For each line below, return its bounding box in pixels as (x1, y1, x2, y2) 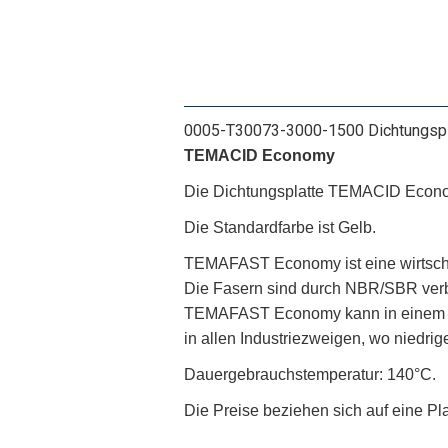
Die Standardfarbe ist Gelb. (184, 219, 376, 236)
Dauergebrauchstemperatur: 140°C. (184, 366, 436, 383)
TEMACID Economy (184, 147, 335, 164)
